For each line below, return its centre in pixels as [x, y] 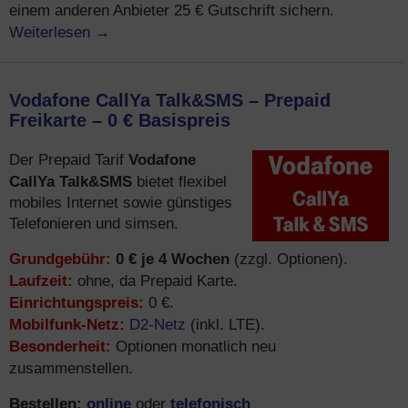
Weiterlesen [52, 32]
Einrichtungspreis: [76, 302]
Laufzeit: [41, 280]
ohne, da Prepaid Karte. [155, 281]
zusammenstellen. [71, 368]
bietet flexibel [179, 182]
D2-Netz [158, 324]
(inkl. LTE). [225, 325]
